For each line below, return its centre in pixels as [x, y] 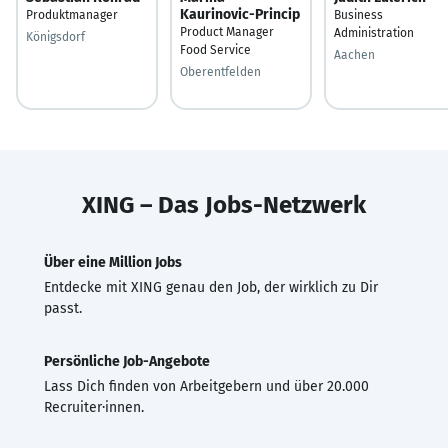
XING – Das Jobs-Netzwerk [224, 204]
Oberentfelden [220, 71]
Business [358, 14]
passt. [63, 308]
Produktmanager [72, 14]
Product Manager [227, 31]
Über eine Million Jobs [113, 262]
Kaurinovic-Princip [240, 14]
